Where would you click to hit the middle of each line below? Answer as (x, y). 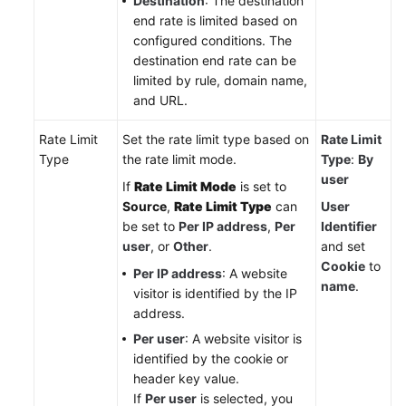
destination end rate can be (215, 60)
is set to (261, 186)
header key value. (186, 378)
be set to (150, 226)
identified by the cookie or (211, 358)
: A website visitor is (243, 338)
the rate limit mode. (179, 159)
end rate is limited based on (215, 20)
